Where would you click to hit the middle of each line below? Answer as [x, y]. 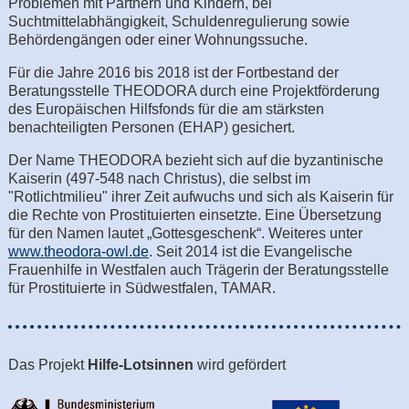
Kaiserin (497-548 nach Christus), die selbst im [159, 178]
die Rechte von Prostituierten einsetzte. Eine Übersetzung [194, 215]
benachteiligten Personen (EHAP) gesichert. [151, 127]
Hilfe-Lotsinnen [140, 364]
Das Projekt [47, 364]
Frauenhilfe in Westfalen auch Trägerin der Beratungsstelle [198, 269]
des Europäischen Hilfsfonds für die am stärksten [166, 109]
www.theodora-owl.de [78, 251]
